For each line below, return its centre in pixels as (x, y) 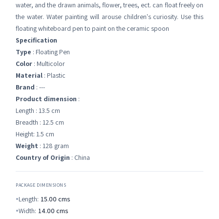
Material (29, 76)
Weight (27, 146)
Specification (36, 40)
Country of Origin (43, 158)
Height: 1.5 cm (35, 134)
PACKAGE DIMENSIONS (41, 185)
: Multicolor (49, 64)
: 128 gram (54, 146)
